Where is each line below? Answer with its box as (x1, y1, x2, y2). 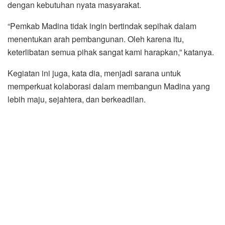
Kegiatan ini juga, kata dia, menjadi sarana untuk (8, 67, 181, 79)
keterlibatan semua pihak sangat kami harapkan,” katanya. (8, 46, 214, 58)
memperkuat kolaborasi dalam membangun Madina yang (8, 80, 210, 92)
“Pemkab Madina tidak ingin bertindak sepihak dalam (8, 20, 196, 32)
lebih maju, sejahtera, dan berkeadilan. (8, 93, 146, 105)
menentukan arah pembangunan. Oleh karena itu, (8, 33, 184, 45)
